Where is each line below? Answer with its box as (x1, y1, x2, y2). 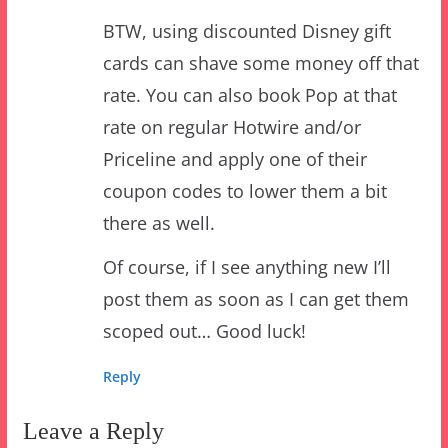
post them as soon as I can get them (102, 224, 409, 249)
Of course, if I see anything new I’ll (102, 192, 391, 217)
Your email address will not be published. (22, 396, 333, 419)
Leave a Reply (22, 355, 164, 382)
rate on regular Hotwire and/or (102, 52, 361, 77)
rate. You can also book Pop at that (102, 20, 397, 45)
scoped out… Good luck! (102, 256, 306, 281)
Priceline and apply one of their (102, 84, 367, 109)
